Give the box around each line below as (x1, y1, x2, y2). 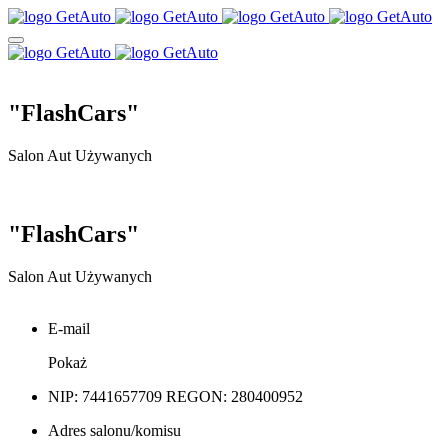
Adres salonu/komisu (48, 421, 181, 439)
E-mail (48, 319, 90, 337)
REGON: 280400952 (166, 387, 303, 405)
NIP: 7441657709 (48, 387, 166, 405)
